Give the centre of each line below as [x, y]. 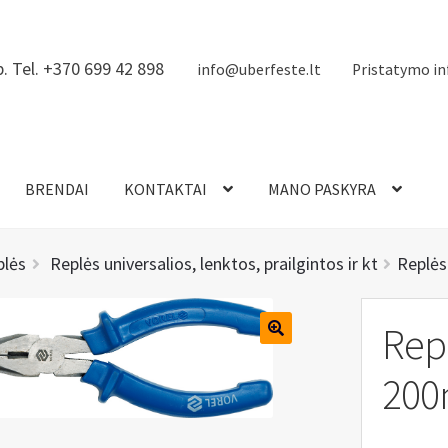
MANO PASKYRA [321, 189]
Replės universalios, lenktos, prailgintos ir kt [213, 264]
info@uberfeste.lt [258, 69]
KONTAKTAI [165, 189]
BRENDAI [56, 189]
